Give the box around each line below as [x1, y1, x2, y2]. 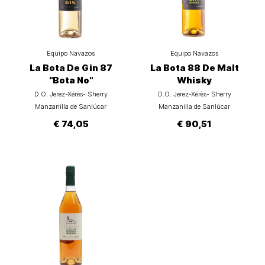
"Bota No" [49, 75, 93, 86]
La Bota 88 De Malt [150, 62, 239, 73]
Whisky [177, 75, 212, 86]
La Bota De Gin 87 [29, 62, 112, 73]
